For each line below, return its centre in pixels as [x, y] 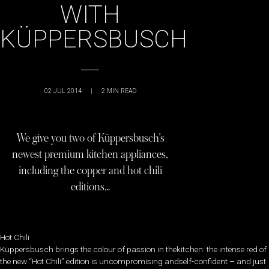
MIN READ [121, 91]
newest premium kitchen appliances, [90, 154]
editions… [90, 187]
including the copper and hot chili [90, 171]
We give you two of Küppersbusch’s [90, 138]
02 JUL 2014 [63, 91]
